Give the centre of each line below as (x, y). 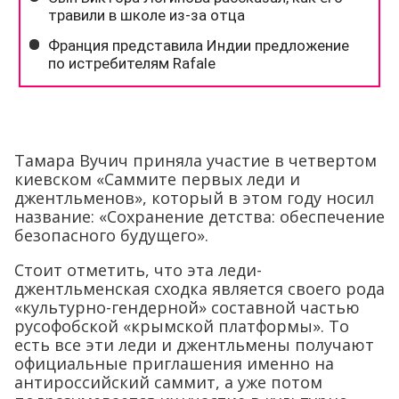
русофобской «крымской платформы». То (182, 326)
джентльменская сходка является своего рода (199, 289)
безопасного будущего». (111, 236)
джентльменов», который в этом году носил (194, 198)
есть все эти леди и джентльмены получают (194, 345)
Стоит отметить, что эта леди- (138, 270)
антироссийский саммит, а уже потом (168, 383)
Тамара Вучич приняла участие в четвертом (195, 161)
